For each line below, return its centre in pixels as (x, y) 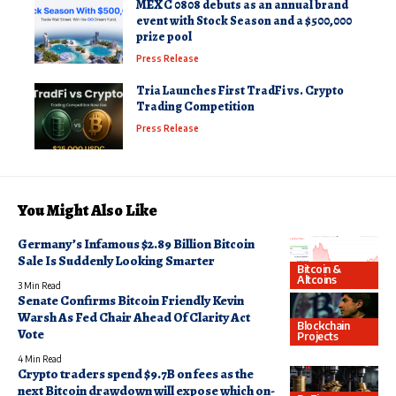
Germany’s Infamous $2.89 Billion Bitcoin (136, 244)
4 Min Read (40, 358)
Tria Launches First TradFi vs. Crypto (240, 90)
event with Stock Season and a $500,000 (244, 20)
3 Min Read (39, 285)
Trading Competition (195, 106)
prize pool (164, 36)
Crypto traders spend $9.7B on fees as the (136, 373)
